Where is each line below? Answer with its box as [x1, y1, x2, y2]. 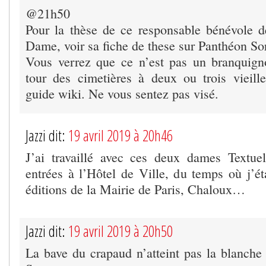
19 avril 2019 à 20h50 [68, 220, 173, 241]
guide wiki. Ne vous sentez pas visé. [26, 84, 218, 102]
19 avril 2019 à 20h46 [68, 125, 173, 145]
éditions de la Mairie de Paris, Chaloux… [26, 180, 245, 198]
